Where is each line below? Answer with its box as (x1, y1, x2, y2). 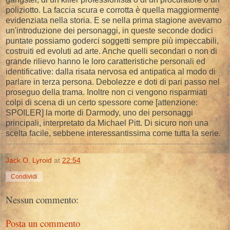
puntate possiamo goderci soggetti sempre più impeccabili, (6, 36, 219, 45)
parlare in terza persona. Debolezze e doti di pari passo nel (6, 77, 220, 86)
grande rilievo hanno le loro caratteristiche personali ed (6, 56, 205, 66)
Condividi (11, 172, 37, 180)
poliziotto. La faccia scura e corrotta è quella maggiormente (6, 5, 219, 14)
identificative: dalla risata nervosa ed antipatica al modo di (6, 67, 216, 76)
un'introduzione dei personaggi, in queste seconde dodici (6, 26, 213, 35)
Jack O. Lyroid (6, 156, 52, 164)
